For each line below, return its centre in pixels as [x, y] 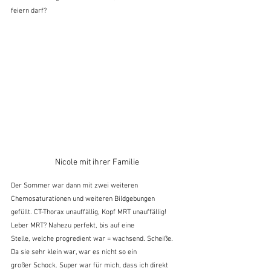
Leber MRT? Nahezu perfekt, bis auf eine [73, 225]
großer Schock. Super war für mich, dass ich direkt [90, 265]
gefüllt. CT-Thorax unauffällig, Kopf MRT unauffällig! [90, 212]
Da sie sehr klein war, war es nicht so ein [74, 252]
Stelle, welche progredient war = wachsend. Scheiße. [93, 239]
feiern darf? [29, 11]
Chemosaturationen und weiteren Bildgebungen [83, 199]
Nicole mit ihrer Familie [97, 162]
